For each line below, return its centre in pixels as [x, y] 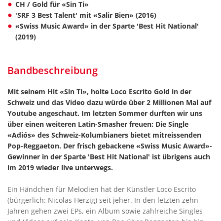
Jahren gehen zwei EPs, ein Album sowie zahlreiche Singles [105, 211]
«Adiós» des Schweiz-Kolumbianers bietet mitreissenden [104, 135]
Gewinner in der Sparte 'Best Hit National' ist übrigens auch [109, 157]
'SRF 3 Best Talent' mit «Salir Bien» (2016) [86, 15]
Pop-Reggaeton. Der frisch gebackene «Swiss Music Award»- [110, 146]
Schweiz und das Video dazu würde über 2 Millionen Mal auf [109, 103]
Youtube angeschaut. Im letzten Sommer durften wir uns [105, 113]
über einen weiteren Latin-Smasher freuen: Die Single [98, 124]
